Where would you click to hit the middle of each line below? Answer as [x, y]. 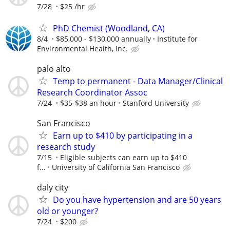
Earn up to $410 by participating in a [123, 136]
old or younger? [68, 211]
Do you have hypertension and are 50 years [137, 200]
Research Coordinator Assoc [92, 92]
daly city [53, 188]
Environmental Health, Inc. [82, 48]
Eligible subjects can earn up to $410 [123, 157]
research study [66, 147]
